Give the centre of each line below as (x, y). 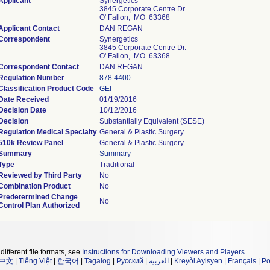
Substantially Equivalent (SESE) (152, 121)
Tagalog (98, 261)
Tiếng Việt (35, 261)
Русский (130, 261)
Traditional (117, 165)
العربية (159, 261)
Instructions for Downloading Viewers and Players (163, 252)
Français (242, 261)
